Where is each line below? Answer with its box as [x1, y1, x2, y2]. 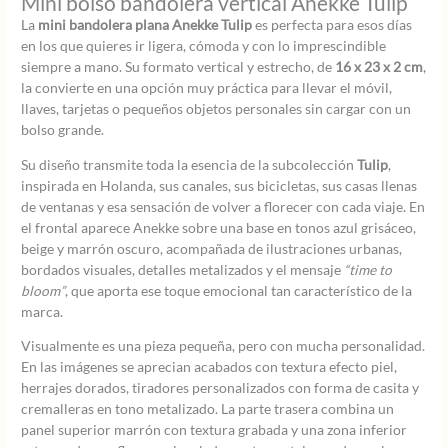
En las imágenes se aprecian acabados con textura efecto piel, [21, 358, 398, 376]
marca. [21, 302, 64, 320]
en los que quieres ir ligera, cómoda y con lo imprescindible [21, 37, 387, 55]
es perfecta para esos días [252, 16, 413, 34]
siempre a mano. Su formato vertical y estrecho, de [21, 58, 336, 76]
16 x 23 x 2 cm [335, 58, 424, 76]
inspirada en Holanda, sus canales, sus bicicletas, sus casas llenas [21, 176, 418, 194]
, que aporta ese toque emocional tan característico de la [65, 281, 413, 299]
